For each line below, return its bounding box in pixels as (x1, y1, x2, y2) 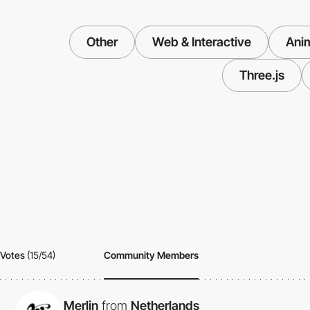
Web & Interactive (152, 35, 251, 50)
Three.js (239, 68, 284, 83)
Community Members (104, 248, 199, 261)
